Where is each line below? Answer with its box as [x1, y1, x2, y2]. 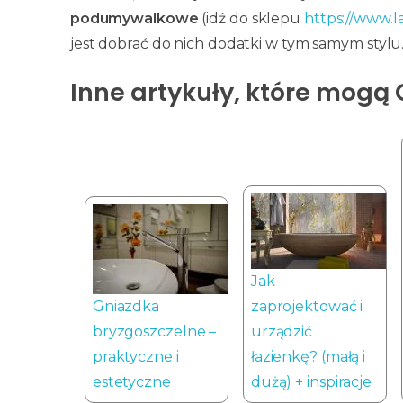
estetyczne [92, 372, 171, 390]
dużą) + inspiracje [250, 372, 372, 390]
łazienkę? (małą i [250, 347, 366, 365]
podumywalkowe [69, 10, 199, 28]
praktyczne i [92, 347, 179, 365]
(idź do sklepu [198, 10, 304, 28]
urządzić [250, 322, 313, 340]
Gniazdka [92, 297, 160, 315]
